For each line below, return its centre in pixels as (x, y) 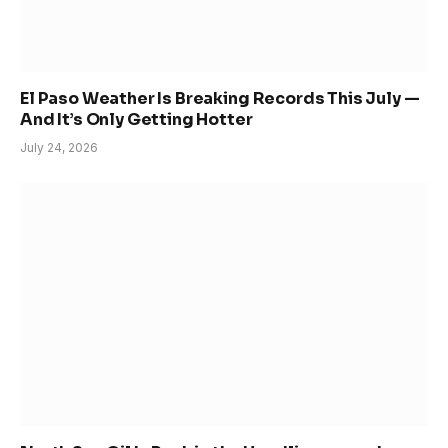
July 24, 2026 (59, 148)
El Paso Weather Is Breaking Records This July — (220, 99)
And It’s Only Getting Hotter (136, 120)
